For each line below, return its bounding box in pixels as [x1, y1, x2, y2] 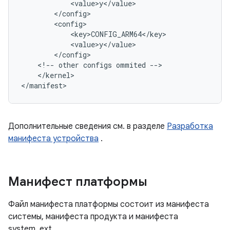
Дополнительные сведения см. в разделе [8, 121, 167, 131]
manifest [29, 81, 63, 90]
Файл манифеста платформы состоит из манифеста [8, 199, 209, 209]
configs [83, 60, 112, 70]
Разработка [167, 121, 213, 131]
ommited [116, 60, 146, 70]
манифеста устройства [8, 133, 99, 144]
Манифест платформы [8, 174, 147, 189]
